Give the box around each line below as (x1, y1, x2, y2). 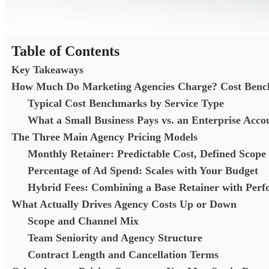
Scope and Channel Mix (28, 214, 142, 227)
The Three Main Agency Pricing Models (11, 130, 201, 143)
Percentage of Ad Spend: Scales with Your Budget (28, 164, 258, 177)
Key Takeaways (11, 63, 86, 76)
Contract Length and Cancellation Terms (28, 248, 222, 261)
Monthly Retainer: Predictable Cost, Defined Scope (28, 147, 266, 160)
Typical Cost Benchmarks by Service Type (28, 97, 227, 109)
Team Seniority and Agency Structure (28, 231, 205, 244)
